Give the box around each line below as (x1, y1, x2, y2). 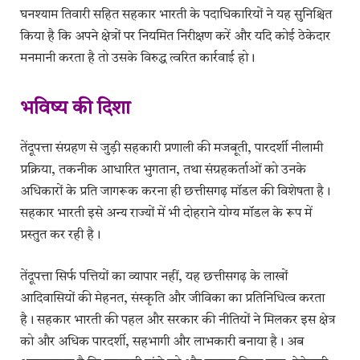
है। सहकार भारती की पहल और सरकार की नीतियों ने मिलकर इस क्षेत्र (20, 313, 335, 327)
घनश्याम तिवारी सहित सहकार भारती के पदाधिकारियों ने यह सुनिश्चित (20, 8, 332, 22)
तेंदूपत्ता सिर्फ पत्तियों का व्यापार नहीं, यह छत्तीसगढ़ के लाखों (20, 270, 288, 284)
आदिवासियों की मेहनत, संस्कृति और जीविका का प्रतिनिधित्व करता (20, 292, 325, 305)
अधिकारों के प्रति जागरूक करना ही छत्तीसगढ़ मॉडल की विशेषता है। (20, 186, 330, 199)
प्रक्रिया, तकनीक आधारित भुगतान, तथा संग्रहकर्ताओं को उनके (20, 164, 306, 178)
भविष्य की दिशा (20, 100, 130, 120)
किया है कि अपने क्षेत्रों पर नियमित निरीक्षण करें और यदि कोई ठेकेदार (20, 30, 330, 43)
